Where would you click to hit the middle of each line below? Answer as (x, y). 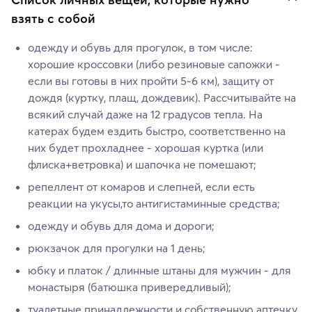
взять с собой (53, 18)
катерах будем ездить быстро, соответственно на (157, 131)
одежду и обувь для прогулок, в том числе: (140, 47)
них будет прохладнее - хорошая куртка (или (146, 147)
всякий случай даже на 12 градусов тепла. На (145, 114)
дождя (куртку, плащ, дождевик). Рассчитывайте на (162, 97)
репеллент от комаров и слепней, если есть (141, 186)
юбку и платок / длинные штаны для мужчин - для (159, 270)
